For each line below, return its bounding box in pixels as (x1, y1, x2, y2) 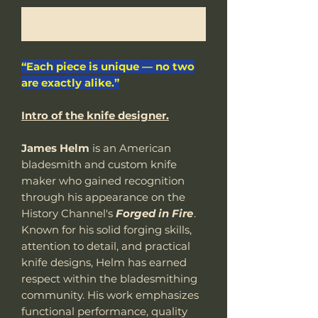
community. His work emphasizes (21, 287, 199, 302)
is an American (89, 141, 171, 155)
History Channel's (21, 206, 116, 220)
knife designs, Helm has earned (21, 255, 187, 269)
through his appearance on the (21, 190, 185, 204)
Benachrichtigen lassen (52, 16, 175, 31)
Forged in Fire (116, 206, 193, 220)
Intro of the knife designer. (21, 108, 169, 122)
